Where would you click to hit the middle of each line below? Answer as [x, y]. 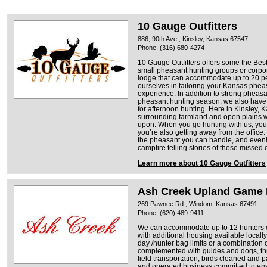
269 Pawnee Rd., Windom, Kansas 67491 [198, 204]
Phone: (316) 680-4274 [171, 47]
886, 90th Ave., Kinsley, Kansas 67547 [193, 38]
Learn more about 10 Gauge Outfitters [202, 163]
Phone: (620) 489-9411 [171, 212]
